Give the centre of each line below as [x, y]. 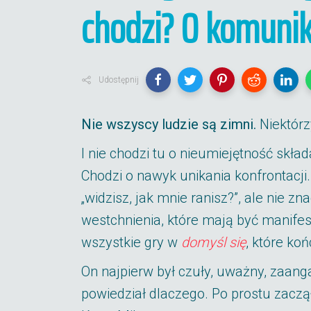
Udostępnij [119, 80]
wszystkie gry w [131, 242]
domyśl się [213, 242]
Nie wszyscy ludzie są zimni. [169, 124]
